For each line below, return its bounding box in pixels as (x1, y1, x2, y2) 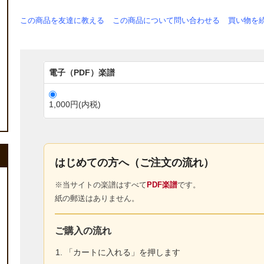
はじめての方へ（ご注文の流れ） (55, 157, 214, 169)
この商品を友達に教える (20, 16, 104, 25)
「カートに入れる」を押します (64, 247, 180, 258)
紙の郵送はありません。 (55, 194, 139, 203)
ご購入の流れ (55, 226, 111, 236)
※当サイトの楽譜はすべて (55, 180, 147, 190)
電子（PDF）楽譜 (49, 68, 115, 78)
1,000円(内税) (49, 100, 101, 110)
